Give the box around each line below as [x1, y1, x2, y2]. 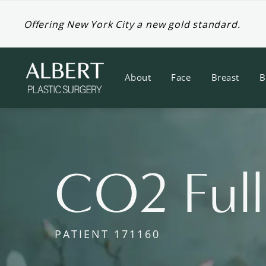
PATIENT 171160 [55, 226, 160, 241]
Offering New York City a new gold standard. [24, 18, 240, 30]
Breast [211, 71, 239, 84]
